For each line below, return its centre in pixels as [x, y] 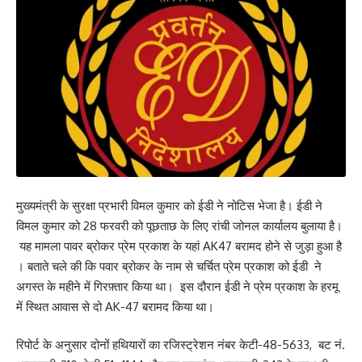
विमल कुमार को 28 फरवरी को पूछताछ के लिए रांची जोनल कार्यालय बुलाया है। [179, 225]
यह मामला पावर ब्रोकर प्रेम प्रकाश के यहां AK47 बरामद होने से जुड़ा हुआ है [179, 246]
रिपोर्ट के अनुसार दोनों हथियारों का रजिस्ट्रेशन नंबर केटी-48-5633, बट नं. [181, 345]
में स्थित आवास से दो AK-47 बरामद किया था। [115, 306]
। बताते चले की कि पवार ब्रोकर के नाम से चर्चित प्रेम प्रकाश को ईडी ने [169, 266]
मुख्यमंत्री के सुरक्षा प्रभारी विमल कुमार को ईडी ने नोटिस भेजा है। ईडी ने [169, 205]
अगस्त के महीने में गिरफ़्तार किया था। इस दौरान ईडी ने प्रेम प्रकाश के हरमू [177, 286]
